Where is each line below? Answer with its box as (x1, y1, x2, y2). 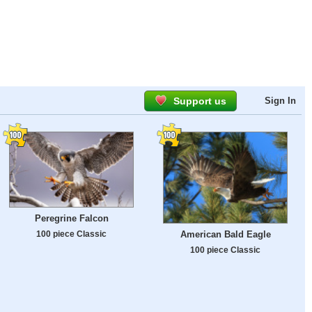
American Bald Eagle (180, 229, 271, 240)
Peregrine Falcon (34, 212, 109, 224)
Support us (173, 95, 226, 107)
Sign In (265, 95, 296, 106)
